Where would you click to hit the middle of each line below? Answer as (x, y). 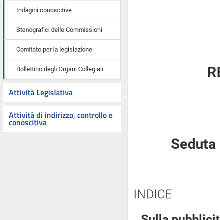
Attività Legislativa (41, 92)
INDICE (153, 194)
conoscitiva (28, 122)
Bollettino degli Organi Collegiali (60, 69)
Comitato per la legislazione (54, 49)
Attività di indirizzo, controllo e (61, 115)
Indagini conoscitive (44, 10)
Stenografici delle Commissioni (59, 30)
